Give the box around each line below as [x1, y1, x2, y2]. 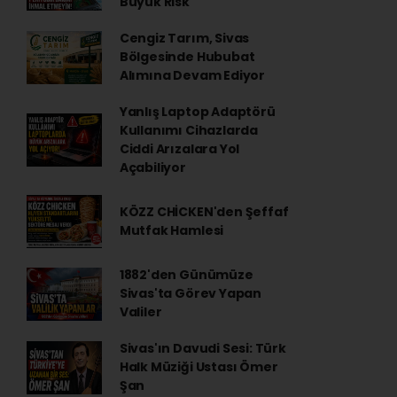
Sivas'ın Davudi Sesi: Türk [119, 339, 286, 357]
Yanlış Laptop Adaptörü [119, 103, 276, 121]
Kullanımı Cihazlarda [119, 121, 258, 139]
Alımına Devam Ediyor [119, 66, 265, 84]
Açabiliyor [119, 159, 186, 176]
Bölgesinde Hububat [119, 48, 255, 66]
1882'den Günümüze [119, 266, 253, 284]
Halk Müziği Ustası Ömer [119, 358, 278, 376]
